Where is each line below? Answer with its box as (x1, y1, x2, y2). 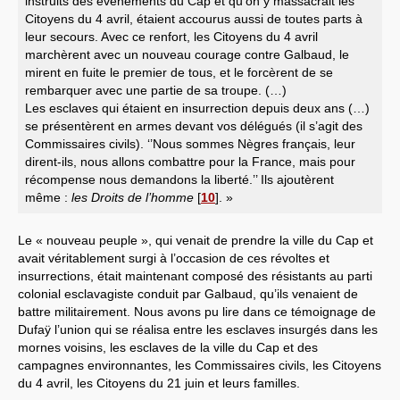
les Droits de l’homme (71, 189, 194, 204)
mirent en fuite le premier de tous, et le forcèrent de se (25, 64, 333, 79)
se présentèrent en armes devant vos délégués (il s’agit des (25, 118, 362, 133)
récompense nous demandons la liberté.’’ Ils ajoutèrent (25, 171, 334, 187)
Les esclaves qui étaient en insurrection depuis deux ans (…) (25, 100, 370, 115)
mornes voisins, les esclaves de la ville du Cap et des (18, 339, 318, 354)
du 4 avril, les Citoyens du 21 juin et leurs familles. (18, 375, 300, 390)
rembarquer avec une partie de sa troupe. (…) (25, 82, 287, 97)
